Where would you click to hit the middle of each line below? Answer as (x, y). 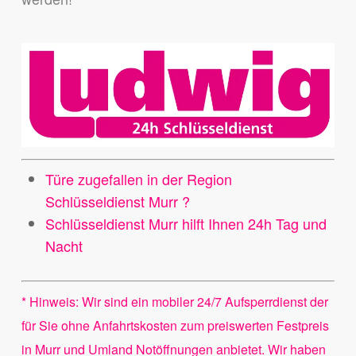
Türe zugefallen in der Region (138, 179)
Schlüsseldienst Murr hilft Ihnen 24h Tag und (186, 224)
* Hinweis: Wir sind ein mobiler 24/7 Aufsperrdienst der (174, 302)
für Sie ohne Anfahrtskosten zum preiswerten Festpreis (175, 326)
